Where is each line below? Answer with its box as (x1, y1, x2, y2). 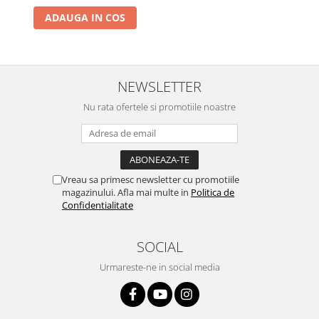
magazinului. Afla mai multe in (62, 186, 191, 199)
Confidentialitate (62, 199, 133, 212)
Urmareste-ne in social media (99, 261, 220, 274)
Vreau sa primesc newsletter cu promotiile (62, 173, 239, 187)
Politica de (191, 186, 234, 199)
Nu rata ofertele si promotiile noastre (83, 100, 236, 114)
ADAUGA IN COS (45, 11, 125, 25)
